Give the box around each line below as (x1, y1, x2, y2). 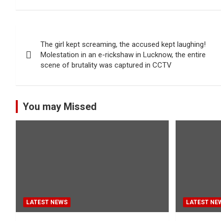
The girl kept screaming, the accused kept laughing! (40, 40, 206, 49)
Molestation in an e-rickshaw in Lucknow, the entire (40, 50, 206, 59)
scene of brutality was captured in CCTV (40, 61, 172, 70)
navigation (15, 45, 89, 64)
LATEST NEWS (26, 198, 68, 206)
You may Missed (23, 101, 97, 112)
